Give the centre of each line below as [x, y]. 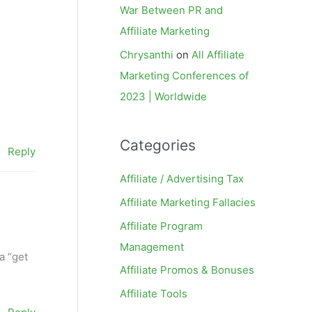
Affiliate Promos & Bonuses [187, 270]
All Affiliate [218, 55]
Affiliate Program [161, 226]
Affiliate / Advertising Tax [182, 179]
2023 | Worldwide [163, 96]
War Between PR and [171, 10]
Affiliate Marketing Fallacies [188, 202]
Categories [158, 145]
